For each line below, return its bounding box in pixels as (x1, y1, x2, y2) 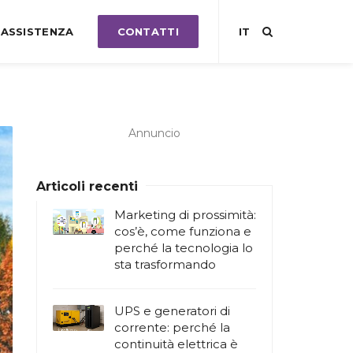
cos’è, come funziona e (114, 224, 251, 239)
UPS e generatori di (114, 303, 230, 318)
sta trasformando (114, 257, 216, 272)
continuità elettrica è (114, 336, 238, 351)
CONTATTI (117, 25, 179, 38)
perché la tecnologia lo (114, 240, 253, 255)
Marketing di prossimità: (114, 207, 256, 222)
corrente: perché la (114, 320, 230, 335)
